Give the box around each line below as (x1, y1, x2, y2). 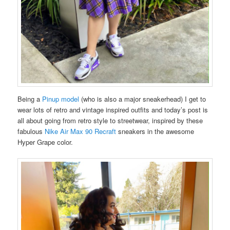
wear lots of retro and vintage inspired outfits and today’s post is (17, 105, 208, 115)
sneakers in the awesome (116, 126, 195, 137)
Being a (17, 94, 43, 104)
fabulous (17, 126, 45, 137)
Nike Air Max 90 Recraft (45, 126, 117, 137)
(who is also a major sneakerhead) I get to (79, 94, 206, 104)
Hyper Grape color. (17, 137, 73, 147)
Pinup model (42, 94, 80, 104)
